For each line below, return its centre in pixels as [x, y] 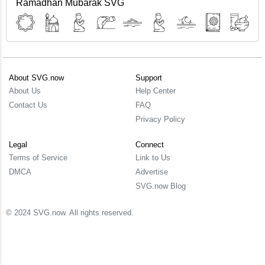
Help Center [156, 91]
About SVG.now [36, 78]
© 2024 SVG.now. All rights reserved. [70, 213]
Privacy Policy [160, 119]
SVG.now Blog [161, 186]
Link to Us [153, 158]
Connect [150, 145]
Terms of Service [38, 158]
